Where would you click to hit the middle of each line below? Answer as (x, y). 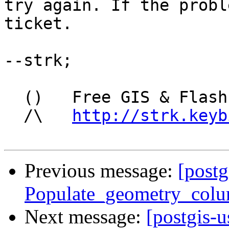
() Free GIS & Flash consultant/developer (14, 97)
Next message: (85, 217)
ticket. (38, 24)
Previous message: (101, 171)
